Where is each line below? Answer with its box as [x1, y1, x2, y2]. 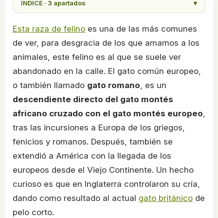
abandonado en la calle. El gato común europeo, [13, 66, 201, 76]
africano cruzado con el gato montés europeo [13, 109, 203, 119]
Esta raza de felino [13, 24, 85, 34]
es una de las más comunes [85, 24, 197, 34]
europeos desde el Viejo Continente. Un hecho [13, 165, 194, 175]
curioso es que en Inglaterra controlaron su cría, [13, 179, 200, 189]
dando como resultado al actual [13, 193, 139, 203]
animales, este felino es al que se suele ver [13, 52, 181, 62]
